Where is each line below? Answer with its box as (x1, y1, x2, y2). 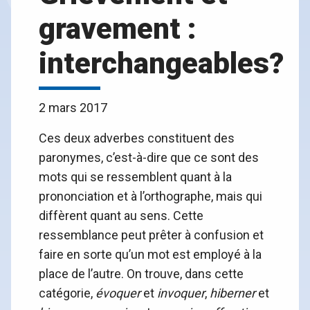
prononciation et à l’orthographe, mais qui (39, 189, 262, 204)
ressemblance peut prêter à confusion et (39, 228, 264, 243)
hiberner (210, 286, 255, 301)
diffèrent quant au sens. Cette (39, 208, 203, 224)
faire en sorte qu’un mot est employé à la (39, 247, 262, 262)
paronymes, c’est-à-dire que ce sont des (39, 150, 259, 165)
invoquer (154, 286, 205, 301)
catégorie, (39, 286, 95, 301)
